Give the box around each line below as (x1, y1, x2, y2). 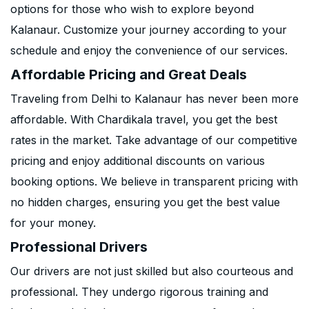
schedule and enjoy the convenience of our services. (10, 43, 288, 57)
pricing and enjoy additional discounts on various (10, 154, 265, 168)
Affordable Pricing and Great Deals (10, 66, 247, 83)
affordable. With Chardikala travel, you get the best (10, 112, 277, 126)
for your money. (10, 216, 96, 230)
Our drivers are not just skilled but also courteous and (10, 264, 293, 278)
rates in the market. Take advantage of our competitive (10, 133, 297, 147)
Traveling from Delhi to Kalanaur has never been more (10, 92, 299, 106)
